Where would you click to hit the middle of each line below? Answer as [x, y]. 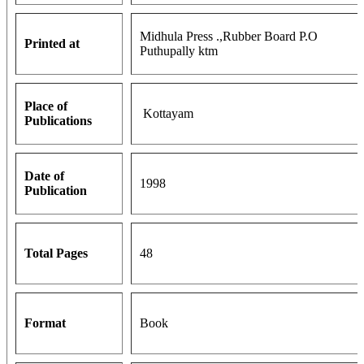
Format [45, 323]
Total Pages [56, 253]
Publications [58, 121]
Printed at [52, 44]
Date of [44, 176]
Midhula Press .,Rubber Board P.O [229, 37]
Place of [46, 106]
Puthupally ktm [179, 51]
